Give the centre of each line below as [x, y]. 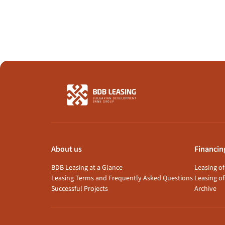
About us [67, 149]
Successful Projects [80, 189]
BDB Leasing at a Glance [87, 168]
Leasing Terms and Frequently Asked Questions [122, 178]
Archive [205, 189]
